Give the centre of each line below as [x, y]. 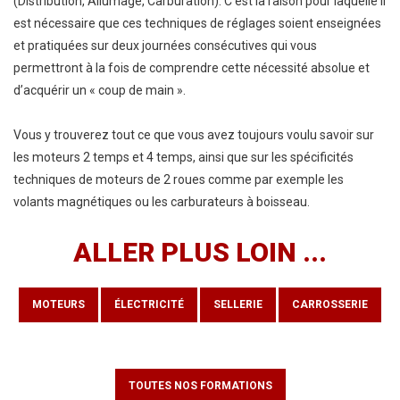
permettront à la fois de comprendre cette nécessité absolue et [192, 68]
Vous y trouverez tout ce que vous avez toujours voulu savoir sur [194, 135]
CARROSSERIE [330, 304]
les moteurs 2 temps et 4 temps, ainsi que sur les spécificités [183, 157]
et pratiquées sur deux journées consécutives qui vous [165, 46]
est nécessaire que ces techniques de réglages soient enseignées [197, 23]
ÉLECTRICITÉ [149, 304]
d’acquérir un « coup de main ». [100, 90]
